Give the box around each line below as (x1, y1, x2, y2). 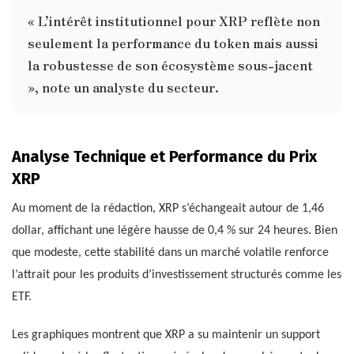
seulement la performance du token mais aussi (28, 33, 318, 53)
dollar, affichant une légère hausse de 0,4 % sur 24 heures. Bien (12, 224, 337, 238)
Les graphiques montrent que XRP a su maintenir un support (12, 329, 320, 342)
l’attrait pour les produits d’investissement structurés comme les (12, 269, 341, 282)
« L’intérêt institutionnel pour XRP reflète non (28, 11, 320, 31)
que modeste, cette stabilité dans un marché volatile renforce (12, 247, 329, 260)
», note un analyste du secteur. (28, 77, 219, 97)
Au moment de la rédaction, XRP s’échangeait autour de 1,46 (12, 202, 324, 216)
